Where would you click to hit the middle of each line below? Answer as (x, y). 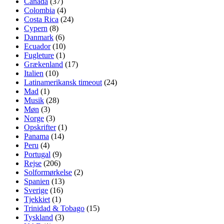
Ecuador (37, 46)
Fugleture (39, 55)
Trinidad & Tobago (54, 208)
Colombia (39, 10)
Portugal (37, 154)
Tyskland (38, 217)
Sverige (36, 190)
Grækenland (43, 64)
